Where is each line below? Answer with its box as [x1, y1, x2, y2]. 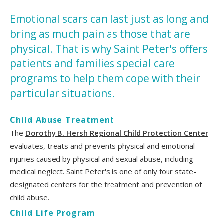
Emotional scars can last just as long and [10, 11, 209, 26]
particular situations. [10, 86, 115, 100]
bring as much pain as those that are [10, 26, 190, 41]
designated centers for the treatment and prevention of [10, 179, 202, 189]
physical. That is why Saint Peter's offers [10, 41, 208, 55]
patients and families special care [10, 56, 175, 70]
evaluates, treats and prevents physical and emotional [10, 140, 195, 151]
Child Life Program [10, 207, 95, 218]
